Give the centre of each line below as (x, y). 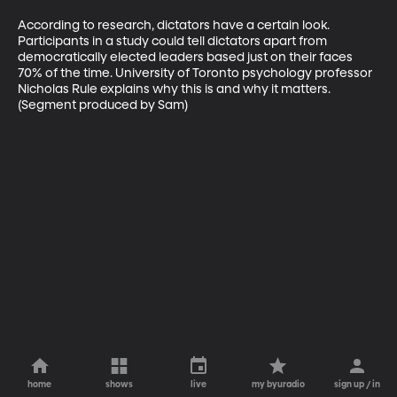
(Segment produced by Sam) (103, 105)
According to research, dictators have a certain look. (175, 25)
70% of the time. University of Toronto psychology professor (196, 73)
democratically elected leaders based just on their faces (187, 57)
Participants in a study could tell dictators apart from (174, 41)
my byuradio (278, 385)
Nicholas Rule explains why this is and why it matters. (175, 89)
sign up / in (358, 385)
